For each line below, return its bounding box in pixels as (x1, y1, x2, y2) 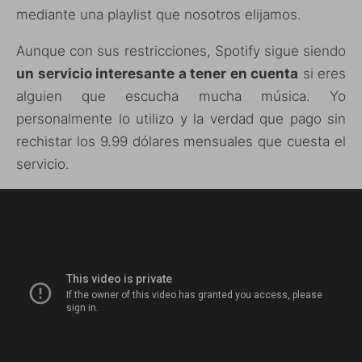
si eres (298, 65, 346, 82)
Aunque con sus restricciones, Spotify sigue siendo (16, 43, 346, 60)
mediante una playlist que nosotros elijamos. (16, 6, 301, 23)
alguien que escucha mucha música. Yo (16, 88, 346, 105)
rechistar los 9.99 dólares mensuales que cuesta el (16, 133, 346, 150)
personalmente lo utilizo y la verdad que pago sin (16, 111, 346, 128)
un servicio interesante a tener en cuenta (16, 65, 298, 82)
